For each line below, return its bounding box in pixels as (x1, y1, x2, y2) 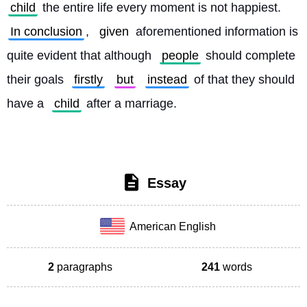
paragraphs (54, 260, 112, 273)
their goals (7, 73, 67, 86)
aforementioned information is (132, 25, 298, 38)
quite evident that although (7, 49, 155, 62)
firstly (74, 73, 103, 86)
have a (7, 97, 47, 110)
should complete (202, 49, 295, 62)
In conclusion (10, 25, 82, 38)
